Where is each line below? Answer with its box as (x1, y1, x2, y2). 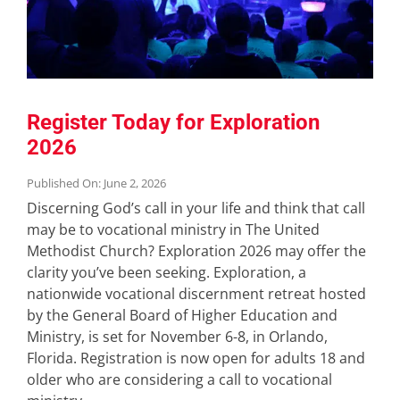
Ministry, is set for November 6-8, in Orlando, (26, 326, 328, 346)
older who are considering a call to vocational (26, 369, 332, 389)
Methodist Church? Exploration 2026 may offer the (26, 240, 366, 261)
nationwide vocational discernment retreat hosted (26, 283, 366, 304)
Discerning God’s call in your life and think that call (26, 197, 365, 218)
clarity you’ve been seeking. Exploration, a (26, 262, 306, 282)
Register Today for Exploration (26, 109, 320, 135)
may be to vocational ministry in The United (26, 219, 320, 239)
